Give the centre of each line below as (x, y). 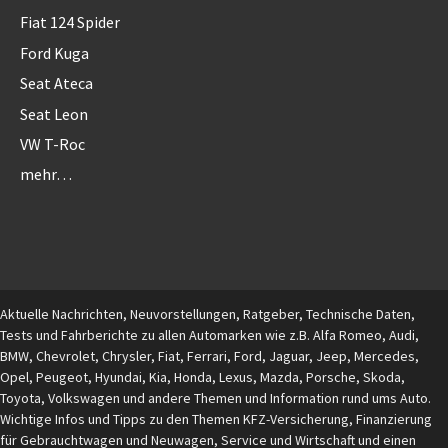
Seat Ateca (56, 83)
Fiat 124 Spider (70, 22)
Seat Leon (54, 113)
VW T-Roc (52, 144)
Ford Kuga (54, 52)
